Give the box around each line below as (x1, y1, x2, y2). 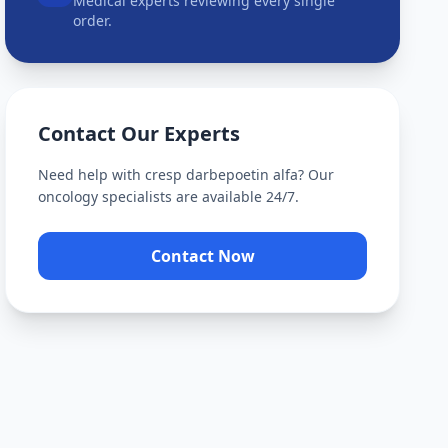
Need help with (38, 165, 146, 184)
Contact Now (150, 245, 255, 267)
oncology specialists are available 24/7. (38, 187, 300, 206)
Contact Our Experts (38, 120, 241, 147)
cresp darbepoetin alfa (145, 165, 299, 184)
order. (73, 11, 113, 30)
